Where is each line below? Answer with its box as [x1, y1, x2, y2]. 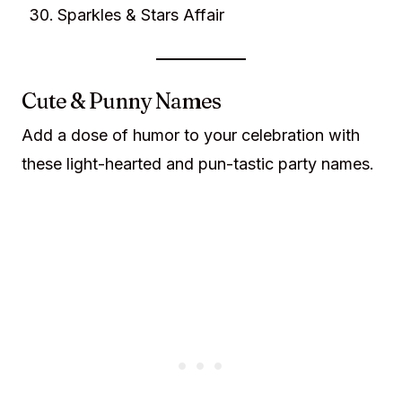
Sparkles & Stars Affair [57, 5, 224, 24]
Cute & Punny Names [22, 88, 221, 114]
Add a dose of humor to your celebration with [22, 126, 360, 144]
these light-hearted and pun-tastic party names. [22, 154, 374, 173]
